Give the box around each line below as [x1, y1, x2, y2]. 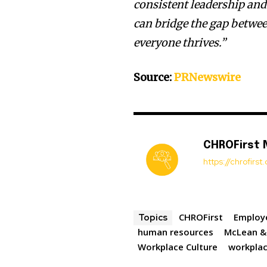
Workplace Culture [138, 241, 218, 253]
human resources [138, 226, 214, 238]
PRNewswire [174, 70, 241, 85]
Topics [138, 212, 168, 224]
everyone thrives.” [133, 36, 226, 50]
